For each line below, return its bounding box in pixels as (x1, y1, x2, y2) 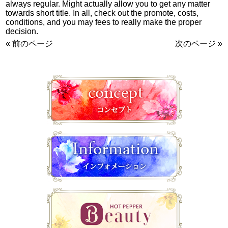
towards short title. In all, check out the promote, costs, (6, 9, 199, 17)
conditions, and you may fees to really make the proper (6, 18, 202, 26)
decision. (6, 27, 39, 36)
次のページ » (175, 39, 222, 48)
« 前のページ (6, 39, 53, 48)
